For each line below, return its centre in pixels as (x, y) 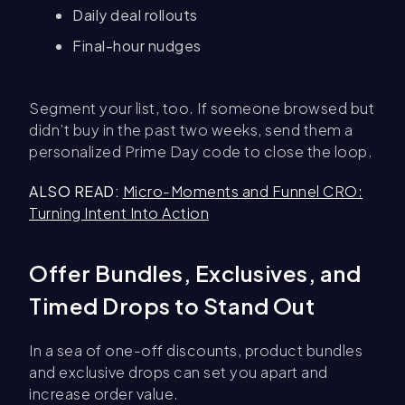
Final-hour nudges (137, 46)
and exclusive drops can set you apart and (179, 372)
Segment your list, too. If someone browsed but (202, 108)
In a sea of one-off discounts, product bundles (196, 351)
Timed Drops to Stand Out (172, 306)
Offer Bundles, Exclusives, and (195, 273)
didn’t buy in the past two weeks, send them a (191, 130)
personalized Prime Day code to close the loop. (201, 152)
